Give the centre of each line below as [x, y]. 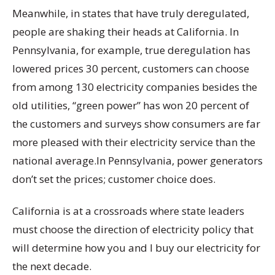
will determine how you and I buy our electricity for [136, 247]
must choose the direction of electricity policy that [133, 229]
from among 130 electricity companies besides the [135, 87]
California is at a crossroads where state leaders [128, 211]
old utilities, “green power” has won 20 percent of [131, 106]
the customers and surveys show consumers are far [136, 124]
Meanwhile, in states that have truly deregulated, [131, 14]
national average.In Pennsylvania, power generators [137, 161]
